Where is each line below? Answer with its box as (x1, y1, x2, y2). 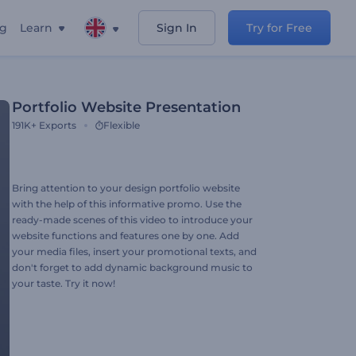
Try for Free (246, 21, 312, 35)
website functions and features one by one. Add (12, 230, 239, 242)
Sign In (157, 21, 197, 35)
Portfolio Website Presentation (12, 99, 241, 116)
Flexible (103, 119, 140, 131)
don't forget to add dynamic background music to (12, 261, 253, 273)
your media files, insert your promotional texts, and (12, 246, 257, 257)
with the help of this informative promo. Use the (12, 198, 242, 210)
